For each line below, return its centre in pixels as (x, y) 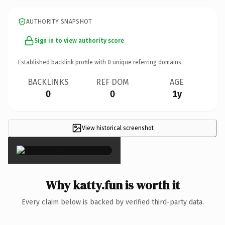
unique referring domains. (147, 62)
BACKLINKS (48, 82)
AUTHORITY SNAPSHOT (59, 21)
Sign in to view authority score (79, 40)
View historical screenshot (118, 128)
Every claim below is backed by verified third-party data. (113, 202)
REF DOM (113, 82)
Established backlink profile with (63, 62)
